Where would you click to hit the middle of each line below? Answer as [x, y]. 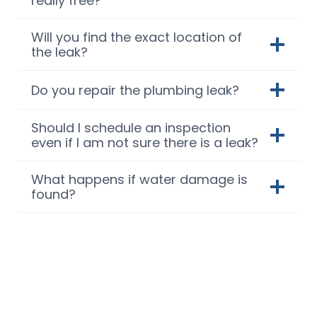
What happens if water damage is [139, 180]
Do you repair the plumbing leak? [135, 90]
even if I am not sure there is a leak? [145, 143]
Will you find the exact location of [137, 38]
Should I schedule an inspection [131, 128]
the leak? [59, 52]
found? [53, 195]
